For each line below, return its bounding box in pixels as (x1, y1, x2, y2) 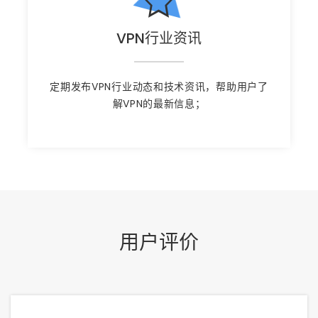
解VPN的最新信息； (112, 97, 206, 111)
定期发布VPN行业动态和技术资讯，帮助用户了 (50, 79, 268, 94)
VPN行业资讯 (116, 28, 202, 49)
